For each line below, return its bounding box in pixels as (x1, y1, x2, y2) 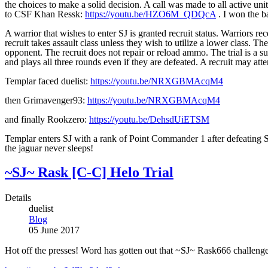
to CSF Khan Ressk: (5, 8, 85, 19)
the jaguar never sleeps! (5, 142, 93, 153)
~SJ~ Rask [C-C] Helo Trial (5, 165, 173, 181)
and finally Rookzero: (5, 114, 89, 124)
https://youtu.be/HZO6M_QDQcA (85, 8, 216, 19)
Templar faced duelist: (5, 75, 90, 86)
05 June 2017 (29, 225, 80, 236)
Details (5, 193, 31, 203)
